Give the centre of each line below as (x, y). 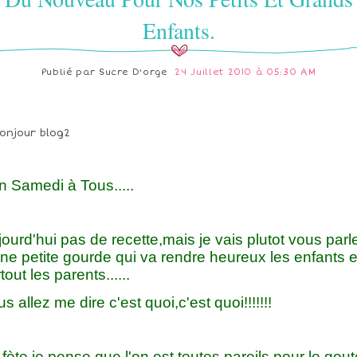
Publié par (70, 72)
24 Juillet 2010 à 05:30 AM (245, 72)
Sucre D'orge (133, 72)
